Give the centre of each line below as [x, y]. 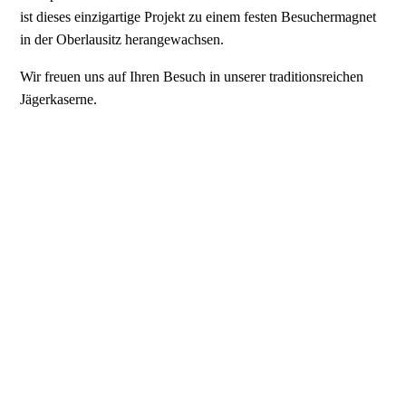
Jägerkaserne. [59, 99]
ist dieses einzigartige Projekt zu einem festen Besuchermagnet [198, 16]
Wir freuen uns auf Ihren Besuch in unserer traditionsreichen [192, 76]
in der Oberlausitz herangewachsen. [122, 39]
